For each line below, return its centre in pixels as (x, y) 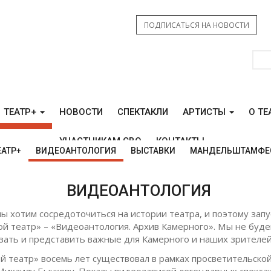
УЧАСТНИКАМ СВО (100, 141)
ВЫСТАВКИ (153, 151)
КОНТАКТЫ (180, 141)
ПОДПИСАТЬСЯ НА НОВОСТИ (197, 25)
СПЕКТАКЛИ (143, 112)
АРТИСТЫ (205, 112)
